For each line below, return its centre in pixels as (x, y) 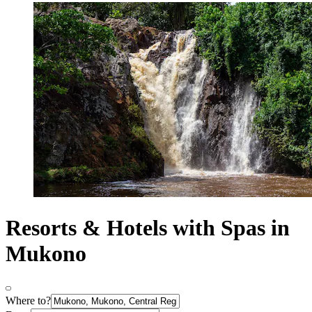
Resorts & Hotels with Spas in (148, 227)
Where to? (28, 301)
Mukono (46, 253)
